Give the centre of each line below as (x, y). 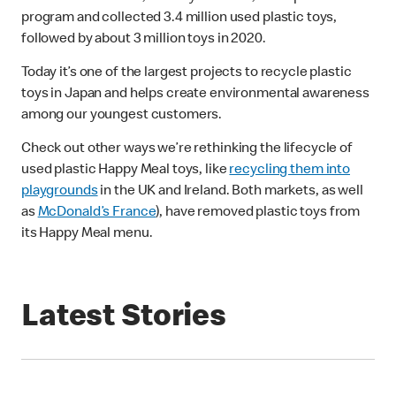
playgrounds (60, 192)
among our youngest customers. (122, 116)
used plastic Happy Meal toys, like (126, 171)
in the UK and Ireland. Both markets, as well (230, 192)
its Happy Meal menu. (87, 235)
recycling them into (289, 171)
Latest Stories (124, 320)
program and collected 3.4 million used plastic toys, (179, 19)
